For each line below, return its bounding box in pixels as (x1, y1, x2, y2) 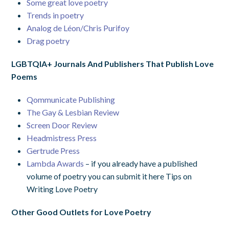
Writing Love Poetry (27, 184, 98, 194)
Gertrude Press (27, 145, 80, 155)
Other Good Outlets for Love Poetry (11, 207, 152, 217)
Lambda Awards (27, 158, 84, 168)
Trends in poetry (27, 10, 84, 20)
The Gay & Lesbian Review (27, 107, 120, 117)
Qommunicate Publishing (27, 94, 116, 104)
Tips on (166, 171, 192, 181)
